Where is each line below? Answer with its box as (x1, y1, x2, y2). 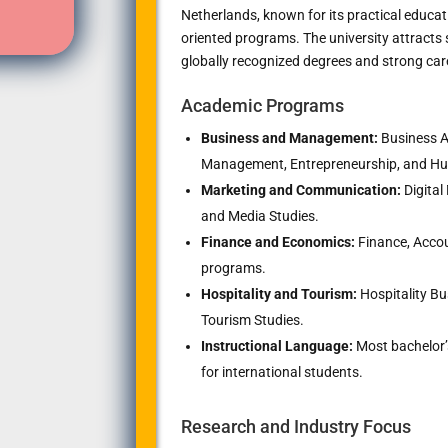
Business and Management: (200, 129, 378, 146)
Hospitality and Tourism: (200, 285, 357, 302)
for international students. (200, 363, 363, 380)
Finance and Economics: (200, 233, 355, 250)
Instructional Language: (200, 337, 353, 354)
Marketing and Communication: (200, 181, 401, 198)
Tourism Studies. (200, 311, 304, 328)
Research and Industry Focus (180, 415, 411, 437)
